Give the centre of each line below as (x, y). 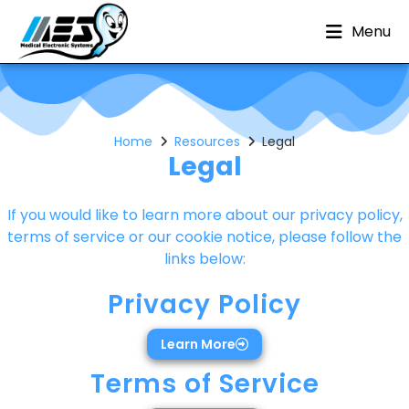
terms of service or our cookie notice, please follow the (204, 237)
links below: (204, 259)
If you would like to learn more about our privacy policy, (204, 215)
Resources (207, 142)
